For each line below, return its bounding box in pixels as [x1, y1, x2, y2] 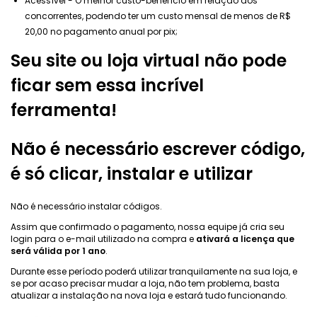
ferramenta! [11, 98, 117, 122]
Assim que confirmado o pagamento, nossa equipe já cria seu [11, 220, 284, 233]
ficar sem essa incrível [11, 73, 204, 97]
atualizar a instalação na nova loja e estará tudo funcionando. [11, 289, 287, 301]
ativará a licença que [196, 232, 294, 245]
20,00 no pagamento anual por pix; [25, 25, 178, 38]
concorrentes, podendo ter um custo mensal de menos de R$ [25, 9, 291, 22]
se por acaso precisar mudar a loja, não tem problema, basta [11, 277, 279, 289]
